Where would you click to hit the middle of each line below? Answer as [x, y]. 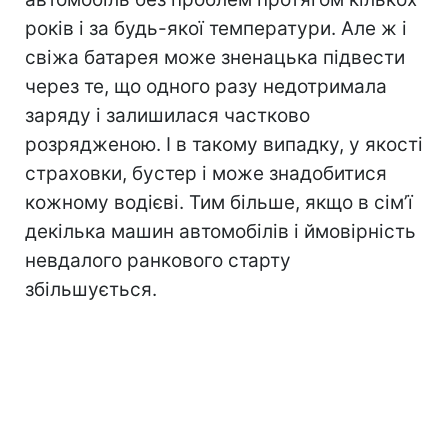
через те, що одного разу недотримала [206, 86]
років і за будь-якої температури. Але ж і [216, 28]
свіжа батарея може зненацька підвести [215, 57]
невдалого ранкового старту [158, 260]
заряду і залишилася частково [167, 115]
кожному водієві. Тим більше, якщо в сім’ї [219, 202]
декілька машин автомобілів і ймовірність [220, 231]
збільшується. [91, 289]
